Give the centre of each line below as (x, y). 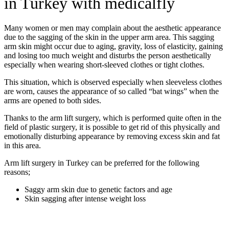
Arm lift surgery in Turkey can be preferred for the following (102, 163)
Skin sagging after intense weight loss (86, 199)
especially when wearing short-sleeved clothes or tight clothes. (104, 65)
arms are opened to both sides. (53, 101)
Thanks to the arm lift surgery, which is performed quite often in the (113, 118)
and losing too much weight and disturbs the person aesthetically (108, 56)
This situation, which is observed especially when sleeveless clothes (113, 82)
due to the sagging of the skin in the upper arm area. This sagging (109, 37)
